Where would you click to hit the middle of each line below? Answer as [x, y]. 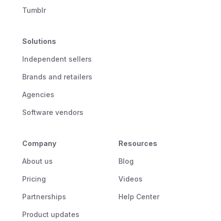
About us [37, 161]
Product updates [51, 214]
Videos [130, 179]
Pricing [34, 179]
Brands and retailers [57, 76]
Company [39, 143]
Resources [138, 143]
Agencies [38, 94]
